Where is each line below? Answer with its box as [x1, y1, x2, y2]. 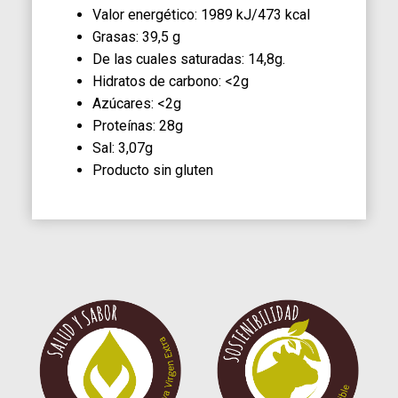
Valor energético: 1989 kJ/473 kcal [92, 6, 310, 24]
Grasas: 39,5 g [92, 28, 180, 46]
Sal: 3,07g [92, 139, 153, 157]
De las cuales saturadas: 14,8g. [92, 51, 285, 68]
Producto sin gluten [92, 162, 213, 179]
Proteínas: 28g [92, 117, 183, 135]
